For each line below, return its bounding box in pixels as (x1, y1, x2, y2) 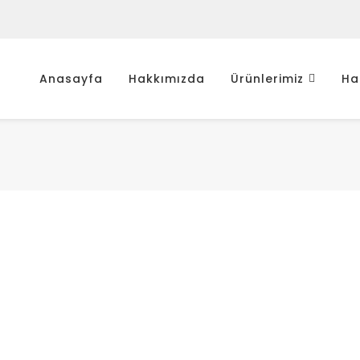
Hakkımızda (129, 71, 205, 87)
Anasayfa (39, 71, 103, 87)
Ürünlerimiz (231, 71, 304, 87)
